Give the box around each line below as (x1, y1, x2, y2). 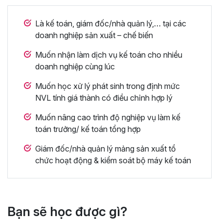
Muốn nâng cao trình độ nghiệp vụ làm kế (35, 112, 180, 122)
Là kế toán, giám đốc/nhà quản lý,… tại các (35, 18, 186, 28)
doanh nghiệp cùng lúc (35, 61, 115, 71)
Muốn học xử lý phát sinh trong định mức (35, 81, 180, 91)
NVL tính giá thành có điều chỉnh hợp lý (35, 92, 173, 103)
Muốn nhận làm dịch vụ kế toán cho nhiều (35, 49, 182, 60)
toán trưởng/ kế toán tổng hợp (35, 124, 141, 134)
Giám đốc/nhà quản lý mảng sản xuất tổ (35, 143, 176, 153)
